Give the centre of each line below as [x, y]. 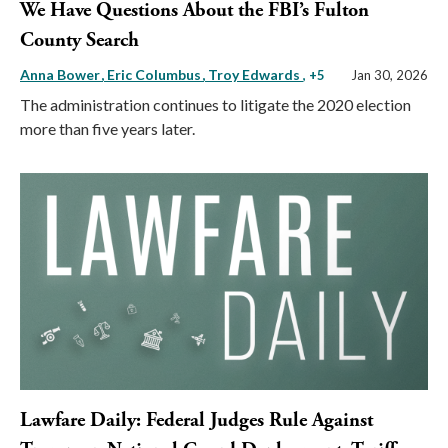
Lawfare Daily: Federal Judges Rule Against [196, 420]
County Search [79, 41]
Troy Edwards [255, 75]
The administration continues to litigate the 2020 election [215, 105]
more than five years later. [107, 129]
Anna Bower [61, 75]
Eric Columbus [155, 75]
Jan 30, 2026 [389, 75]
